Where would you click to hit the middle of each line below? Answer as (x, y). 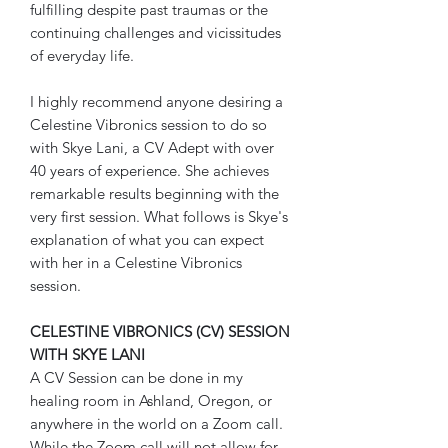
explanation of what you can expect (147, 239)
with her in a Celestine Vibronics (136, 262)
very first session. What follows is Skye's (159, 216)
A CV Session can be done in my (136, 377)
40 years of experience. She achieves (149, 170)
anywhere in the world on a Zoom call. (156, 423)
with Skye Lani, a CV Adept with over (152, 147)
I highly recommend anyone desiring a (156, 101)
